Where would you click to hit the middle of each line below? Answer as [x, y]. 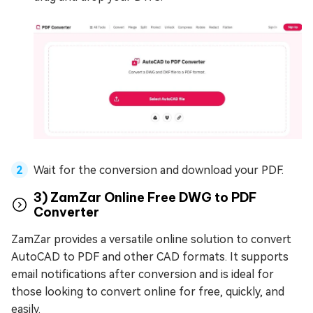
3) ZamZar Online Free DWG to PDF [145, 197]
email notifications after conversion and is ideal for [143, 274]
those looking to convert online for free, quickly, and [148, 291]
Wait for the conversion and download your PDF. [159, 170]
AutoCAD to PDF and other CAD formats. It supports [150, 256]
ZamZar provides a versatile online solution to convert [151, 239]
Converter [66, 212]
